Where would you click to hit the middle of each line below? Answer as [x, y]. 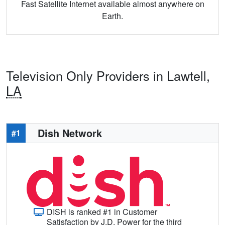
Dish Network [70, 133]
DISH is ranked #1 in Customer [102, 211]
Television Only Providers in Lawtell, [108, 75]
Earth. [113, 16]
